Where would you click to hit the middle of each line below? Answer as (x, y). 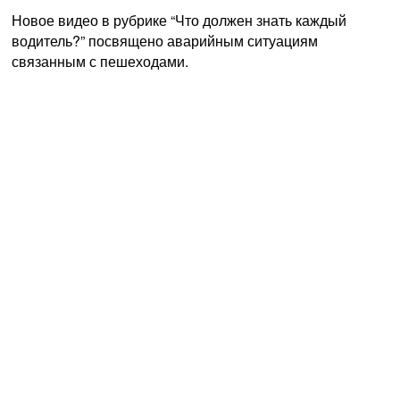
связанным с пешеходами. (100, 61)
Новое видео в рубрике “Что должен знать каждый (179, 20)
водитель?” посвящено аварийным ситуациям (164, 40)
